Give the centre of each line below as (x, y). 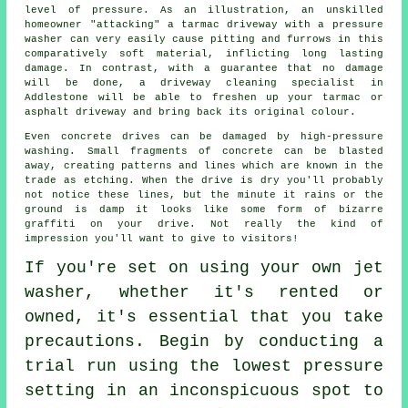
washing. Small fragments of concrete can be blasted (204, 152)
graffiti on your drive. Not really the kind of (204, 224)
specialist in (330, 83)
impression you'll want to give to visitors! (162, 239)
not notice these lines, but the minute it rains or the (204, 195)
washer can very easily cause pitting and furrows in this (204, 40)
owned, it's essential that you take (204, 317)
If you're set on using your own (189, 268)
